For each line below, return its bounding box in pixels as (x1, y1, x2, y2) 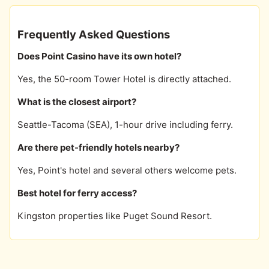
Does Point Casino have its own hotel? (17, 50, 181, 62)
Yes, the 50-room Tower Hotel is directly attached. (17, 73, 231, 85)
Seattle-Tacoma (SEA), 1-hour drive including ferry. (17, 118, 233, 130)
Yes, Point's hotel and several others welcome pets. (17, 164, 237, 176)
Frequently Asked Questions (17, 27, 170, 41)
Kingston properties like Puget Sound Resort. (17, 210, 212, 222)
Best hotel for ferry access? (17, 187, 137, 199)
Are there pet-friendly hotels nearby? (17, 141, 180, 153)
